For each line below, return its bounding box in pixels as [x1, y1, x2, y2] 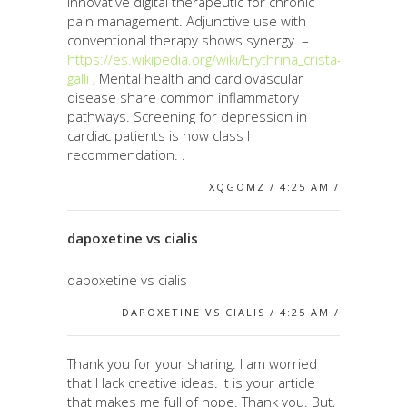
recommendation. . [67, 144, 185, 164]
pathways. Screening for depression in [67, 106, 307, 125]
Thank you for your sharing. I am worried [67, 353, 317, 372]
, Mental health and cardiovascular [89, 68, 303, 87]
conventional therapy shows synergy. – [67, 30, 309, 49]
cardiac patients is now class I [67, 125, 250, 144]
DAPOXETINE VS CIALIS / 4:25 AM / [122, 304, 340, 319]
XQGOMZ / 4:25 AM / [209, 179, 340, 194]
